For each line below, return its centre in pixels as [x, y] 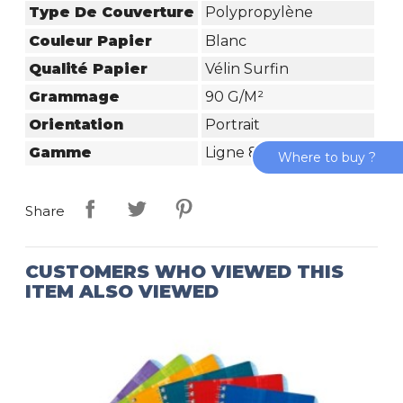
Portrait [232, 125]
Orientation [76, 125]
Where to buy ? [327, 157]
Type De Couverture [112, 13]
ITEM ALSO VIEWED [122, 292]
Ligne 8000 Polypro [277, 153]
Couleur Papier [91, 40]
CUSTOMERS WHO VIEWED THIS [185, 272]
